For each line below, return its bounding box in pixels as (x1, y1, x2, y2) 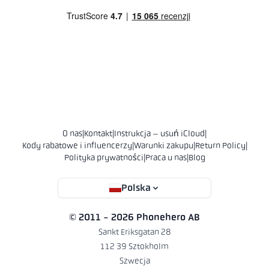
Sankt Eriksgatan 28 (98, 227, 171, 237)
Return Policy (195, 141, 246, 151)
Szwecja (119, 256, 150, 266)
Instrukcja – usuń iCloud (114, 128, 205, 139)
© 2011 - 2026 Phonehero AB (69, 211, 200, 223)
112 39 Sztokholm (100, 241, 169, 252)
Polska (121, 182, 151, 194)
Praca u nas (145, 153, 187, 163)
